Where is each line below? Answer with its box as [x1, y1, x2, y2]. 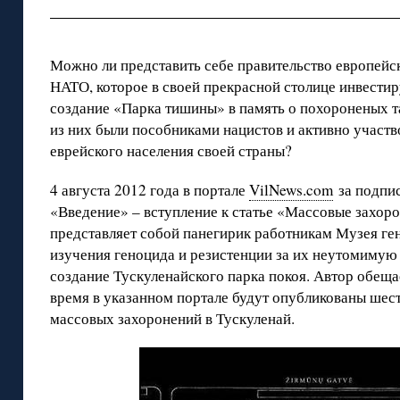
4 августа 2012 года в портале [50, 179, 249, 201]
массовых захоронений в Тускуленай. [50, 308, 295, 329]
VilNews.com [249, 179, 333, 201]
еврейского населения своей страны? [50, 140, 292, 162]
